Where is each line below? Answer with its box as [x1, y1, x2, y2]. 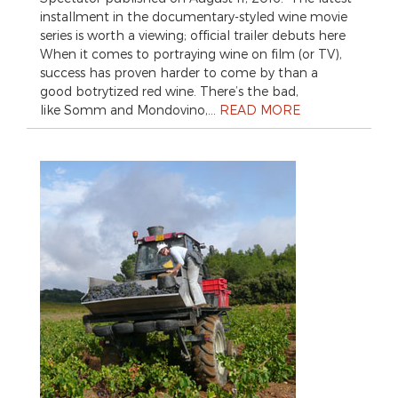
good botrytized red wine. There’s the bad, [40, 83, 298, 99]
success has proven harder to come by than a [40, 64, 318, 80]
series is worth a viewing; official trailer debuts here [40, 27, 346, 43]
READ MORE [219, 101, 300, 117]
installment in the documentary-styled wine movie [40, 8, 347, 24]
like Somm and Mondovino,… [40, 101, 219, 117]
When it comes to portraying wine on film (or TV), [40, 45, 342, 61]
